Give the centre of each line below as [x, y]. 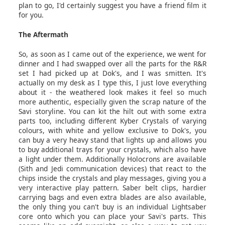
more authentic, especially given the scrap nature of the [113, 101]
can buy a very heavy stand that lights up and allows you [113, 140]
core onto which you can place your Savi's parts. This [113, 216]
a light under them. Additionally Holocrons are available [113, 159]
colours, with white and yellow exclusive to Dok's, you [113, 130]
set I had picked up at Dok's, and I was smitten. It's [113, 73]
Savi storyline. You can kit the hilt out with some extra [113, 111]
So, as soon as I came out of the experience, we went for [113, 54]
